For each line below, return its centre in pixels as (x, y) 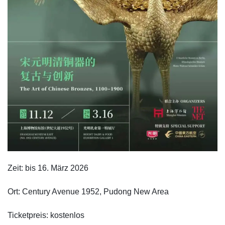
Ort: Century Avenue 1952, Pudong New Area (88, 191)
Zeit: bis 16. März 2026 (48, 168)
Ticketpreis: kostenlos (46, 215)
